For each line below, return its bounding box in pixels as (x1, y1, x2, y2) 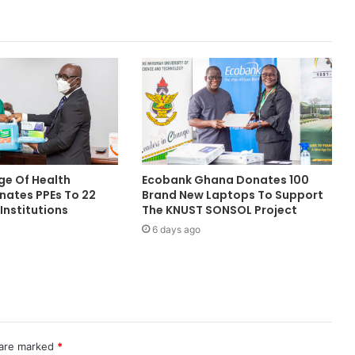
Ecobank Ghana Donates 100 (141, 172, 309, 189)
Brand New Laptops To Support (141, 187, 323, 204)
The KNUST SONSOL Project (141, 202, 297, 219)
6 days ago (151, 223, 200, 236)
